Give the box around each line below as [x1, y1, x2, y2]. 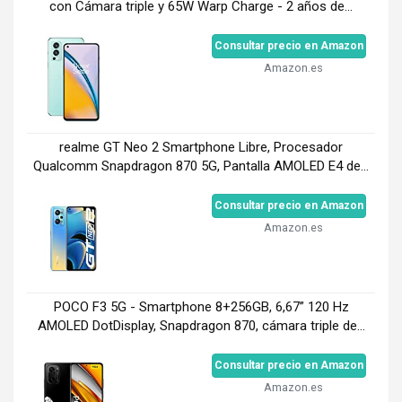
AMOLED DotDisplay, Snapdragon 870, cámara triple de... [37, 317, 365, 334]
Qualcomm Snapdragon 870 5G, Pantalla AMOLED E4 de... [33, 157, 369, 174]
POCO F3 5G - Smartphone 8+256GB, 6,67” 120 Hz [53, 298, 349, 315]
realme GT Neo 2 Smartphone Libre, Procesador [59, 138, 343, 155]
